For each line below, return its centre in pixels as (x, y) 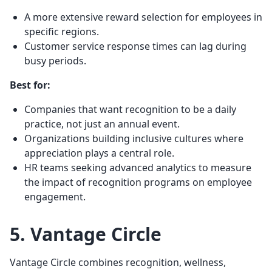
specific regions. (62, 31)
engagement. (55, 196)
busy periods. (55, 60)
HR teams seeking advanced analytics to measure (138, 167)
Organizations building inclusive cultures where (134, 138)
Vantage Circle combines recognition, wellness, (118, 262)
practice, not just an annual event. (102, 124)
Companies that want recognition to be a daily (130, 109)
